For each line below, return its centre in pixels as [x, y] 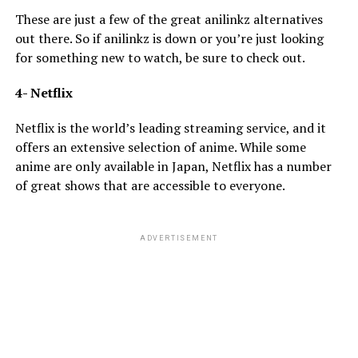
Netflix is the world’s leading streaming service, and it [170, 127]
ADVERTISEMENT [179, 238]
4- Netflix [44, 92]
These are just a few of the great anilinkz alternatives [169, 19]
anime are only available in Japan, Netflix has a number [173, 166]
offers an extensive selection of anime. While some [160, 147]
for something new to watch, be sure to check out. [160, 57]
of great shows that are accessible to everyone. [150, 185]
